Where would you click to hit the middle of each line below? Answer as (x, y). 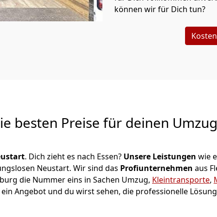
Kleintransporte (181, 180)
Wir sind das (97, 168)
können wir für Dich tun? (161, 9)
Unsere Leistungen (160, 156)
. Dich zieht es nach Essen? (74, 156)
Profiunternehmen (157, 168)
